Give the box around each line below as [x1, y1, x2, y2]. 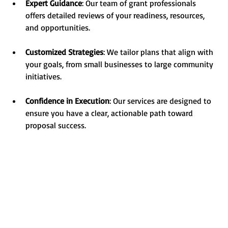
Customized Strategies [25, 47, 103, 58]
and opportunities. [25, 22, 90, 33]
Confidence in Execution [25, 96, 109, 106]
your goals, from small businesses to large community [25, 59, 215, 70]
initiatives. [25, 71, 62, 82]
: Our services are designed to [109, 96, 213, 106]
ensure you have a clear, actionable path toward [25, 108, 195, 119]
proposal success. [25, 120, 86, 131]
